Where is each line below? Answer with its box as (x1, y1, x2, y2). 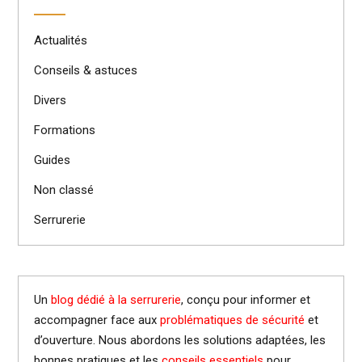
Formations (34, 123, 95, 138)
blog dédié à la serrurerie (51, 293, 181, 308)
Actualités (34, 33, 87, 48)
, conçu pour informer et (181, 293, 310, 308)
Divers (34, 93, 66, 108)
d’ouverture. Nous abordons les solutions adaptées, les (34, 333, 326, 348)
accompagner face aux (34, 313, 160, 328)
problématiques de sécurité (160, 313, 305, 328)
